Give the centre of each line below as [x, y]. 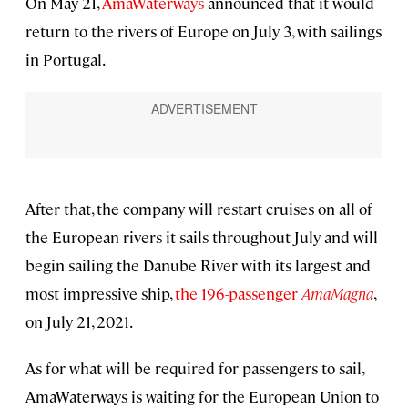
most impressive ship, [100, 293]
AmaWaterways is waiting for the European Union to [202, 396]
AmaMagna [337, 293]
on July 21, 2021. [79, 321]
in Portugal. [66, 60]
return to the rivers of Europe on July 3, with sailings [204, 31]
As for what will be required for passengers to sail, [194, 367]
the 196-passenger [238, 293]
